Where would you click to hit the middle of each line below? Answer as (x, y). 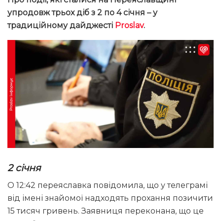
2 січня (24, 167)
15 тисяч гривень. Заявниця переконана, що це (106, 211)
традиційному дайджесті (61, 25)
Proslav (129, 25)
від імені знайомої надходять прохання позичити (110, 198)
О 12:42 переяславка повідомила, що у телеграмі (108, 185)
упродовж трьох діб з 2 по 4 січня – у (82, 12)
